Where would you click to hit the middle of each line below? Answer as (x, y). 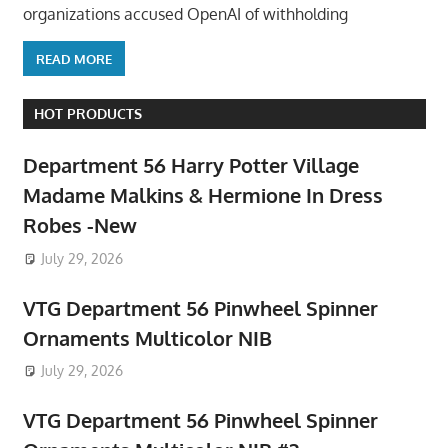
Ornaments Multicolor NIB (147, 337)
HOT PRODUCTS (87, 114)
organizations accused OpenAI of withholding (185, 14)
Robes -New (79, 225)
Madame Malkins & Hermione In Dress (202, 195)
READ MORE (73, 58)
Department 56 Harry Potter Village (190, 165)
